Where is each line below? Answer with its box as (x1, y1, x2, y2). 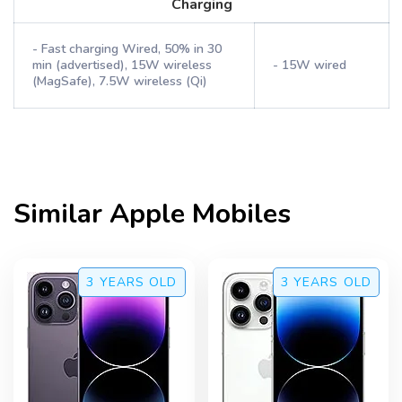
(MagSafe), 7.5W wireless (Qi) (32, 73, 207, 90)
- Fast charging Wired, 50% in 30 (32, 40, 222, 57)
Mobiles (185, 196, 291, 232)
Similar (13, 196, 109, 232)
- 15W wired (273, 57, 346, 74)
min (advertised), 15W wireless (32, 57, 212, 74)
